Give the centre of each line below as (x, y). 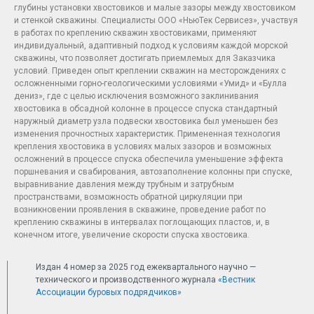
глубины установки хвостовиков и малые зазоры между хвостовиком (155, 8)
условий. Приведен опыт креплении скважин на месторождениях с (150, 71)
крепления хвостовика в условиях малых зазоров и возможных (143, 146)
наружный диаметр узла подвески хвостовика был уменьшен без (146, 121)
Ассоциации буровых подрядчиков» (109, 292)
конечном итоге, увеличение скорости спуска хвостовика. (132, 235)
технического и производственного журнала (127, 280)
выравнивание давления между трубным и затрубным (124, 184)
